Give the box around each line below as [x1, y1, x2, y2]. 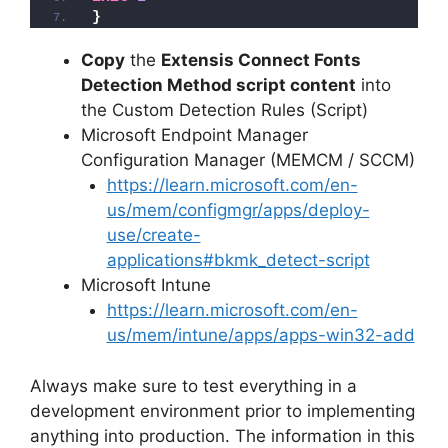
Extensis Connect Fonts [161, 50, 361, 71]
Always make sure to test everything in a [30, 375, 357, 396]
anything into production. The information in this [30, 425, 415, 446]
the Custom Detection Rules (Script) [81, 100, 368, 121]
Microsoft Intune [81, 275, 211, 296]
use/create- [106, 225, 201, 246]
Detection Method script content [81, 75, 356, 96]
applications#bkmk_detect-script [106, 250, 370, 271]
